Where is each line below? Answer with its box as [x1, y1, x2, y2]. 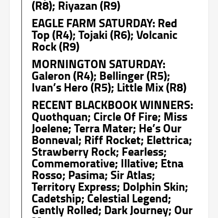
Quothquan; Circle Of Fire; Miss [32, 107, 187, 125]
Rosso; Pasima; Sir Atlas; [32, 165, 155, 183]
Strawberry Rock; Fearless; [32, 142, 167, 160]
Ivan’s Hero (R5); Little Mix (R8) [32, 78, 186, 95]
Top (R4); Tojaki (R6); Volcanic [32, 25, 178, 43]
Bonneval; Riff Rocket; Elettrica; [32, 130, 192, 148]
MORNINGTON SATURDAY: [32, 54, 165, 72]
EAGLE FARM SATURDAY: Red [32, 14, 177, 31]
